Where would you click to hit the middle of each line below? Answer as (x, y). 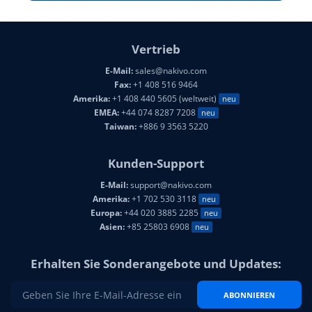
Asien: (112, 227)
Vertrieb (156, 49)
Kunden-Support (156, 164)
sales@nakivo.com (170, 71)
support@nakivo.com (170, 185)
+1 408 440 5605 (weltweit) (164, 99)
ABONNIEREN (249, 295)
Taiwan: (120, 127)
